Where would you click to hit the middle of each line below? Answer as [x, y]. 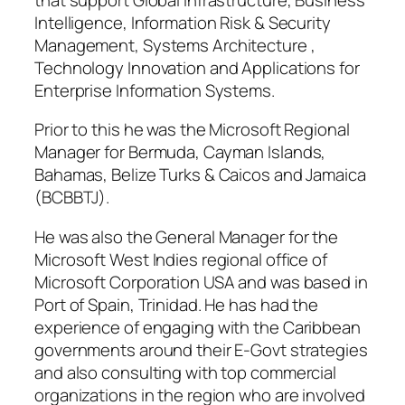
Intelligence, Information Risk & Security [183, 22]
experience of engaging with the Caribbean [198, 327]
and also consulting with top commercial [186, 372]
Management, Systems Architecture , [175, 45]
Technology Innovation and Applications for [197, 67]
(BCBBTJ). [72, 198]
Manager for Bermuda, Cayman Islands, [180, 152]
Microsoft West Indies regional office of [181, 259]
